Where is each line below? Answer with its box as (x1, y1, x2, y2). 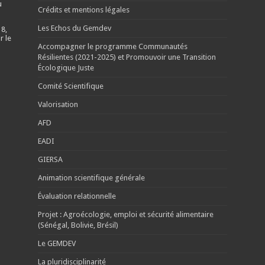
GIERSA (37, 154, 63, 164)
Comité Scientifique (37, 81, 104, 91)
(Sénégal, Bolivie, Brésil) (37, 220, 118, 230)
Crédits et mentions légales (37, 5, 130, 14)
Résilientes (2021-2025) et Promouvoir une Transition (37, 52, 216, 62)
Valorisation (37, 99, 78, 109)
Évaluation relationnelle (37, 191, 116, 201)
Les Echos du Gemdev (37, 23, 111, 33)
